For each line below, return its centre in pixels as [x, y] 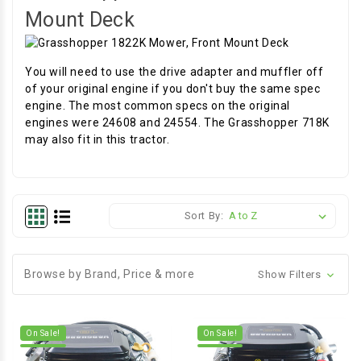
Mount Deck [80, 20]
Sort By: [204, 216]
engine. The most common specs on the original [158, 106]
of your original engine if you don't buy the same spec [173, 89]
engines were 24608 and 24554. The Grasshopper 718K [178, 122]
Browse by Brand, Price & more [110, 274]
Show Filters [291, 274]
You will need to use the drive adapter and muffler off [174, 72]
